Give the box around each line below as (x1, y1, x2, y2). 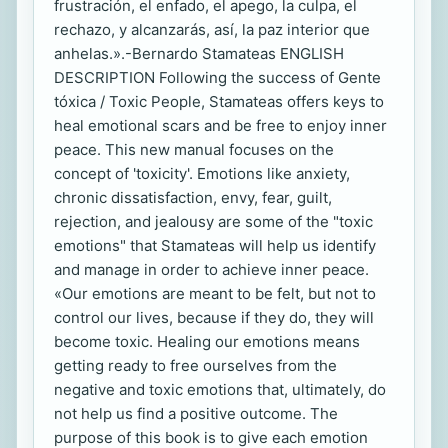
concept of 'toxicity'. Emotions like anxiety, (54, 163, 350, 183)
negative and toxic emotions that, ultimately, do (54, 379, 386, 399)
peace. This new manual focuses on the (54, 139, 334, 159)
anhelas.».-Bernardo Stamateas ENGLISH (54, 43, 344, 63)
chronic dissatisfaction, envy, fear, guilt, (54, 187, 332, 207)
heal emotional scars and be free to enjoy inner (54, 115, 387, 135)
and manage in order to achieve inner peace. (54, 259, 369, 279)
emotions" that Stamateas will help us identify (54, 235, 376, 255)
